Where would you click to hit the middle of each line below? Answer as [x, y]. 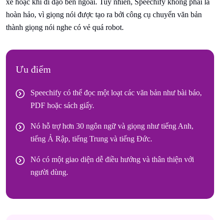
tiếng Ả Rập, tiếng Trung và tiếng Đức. [91, 138]
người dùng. [49, 172]
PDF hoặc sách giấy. [62, 105]
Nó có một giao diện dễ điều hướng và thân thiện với [112, 159]
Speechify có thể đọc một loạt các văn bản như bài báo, [116, 92]
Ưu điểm [33, 69]
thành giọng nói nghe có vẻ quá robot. [65, 27]
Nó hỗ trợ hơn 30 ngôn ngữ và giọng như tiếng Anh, [112, 126]
